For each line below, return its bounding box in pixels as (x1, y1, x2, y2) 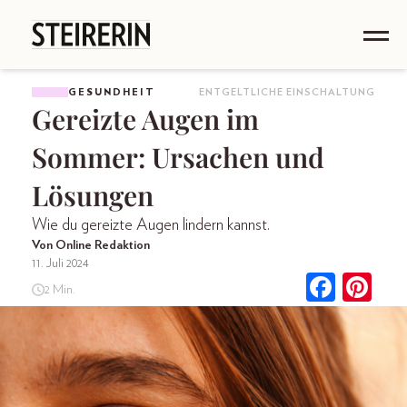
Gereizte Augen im (32, 101, 259, 137)
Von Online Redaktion (32, 239, 150, 252)
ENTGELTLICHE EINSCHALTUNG (199, 87, 375, 97)
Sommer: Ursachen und (32, 139, 324, 175)
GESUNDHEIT (68, 86, 155, 97)
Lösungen (32, 177, 154, 213)
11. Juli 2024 (32, 257, 89, 270)
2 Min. (44, 283, 75, 296)
